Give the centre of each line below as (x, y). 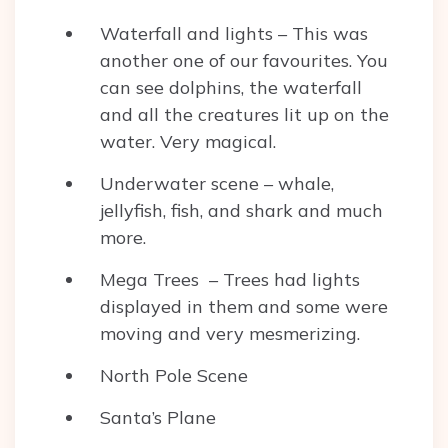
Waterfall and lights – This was (234, 34)
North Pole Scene (174, 376)
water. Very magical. (188, 142)
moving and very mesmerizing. (230, 334)
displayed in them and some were (244, 307)
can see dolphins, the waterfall (231, 88)
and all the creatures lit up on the (244, 115)
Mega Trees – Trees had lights (230, 280)
